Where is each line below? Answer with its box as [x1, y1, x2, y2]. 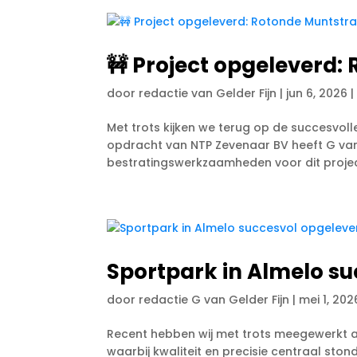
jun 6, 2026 [286, 84, 348, 101]
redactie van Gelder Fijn [139, 84, 277, 101]
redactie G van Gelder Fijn [139, 291, 290, 308]
